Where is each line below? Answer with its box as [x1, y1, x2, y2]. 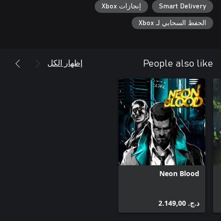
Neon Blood [159, 169, 199, 179]
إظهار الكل [47, 57, 82, 68]
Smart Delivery [159, 2, 206, 10]
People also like [143, 59, 213, 69]
